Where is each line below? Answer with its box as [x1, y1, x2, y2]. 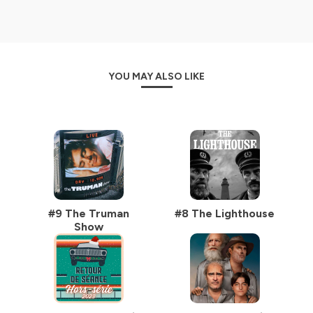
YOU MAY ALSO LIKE [108, 71, 205, 82]
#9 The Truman [48, 207, 129, 220]
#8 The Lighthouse [175, 207, 275, 220]
